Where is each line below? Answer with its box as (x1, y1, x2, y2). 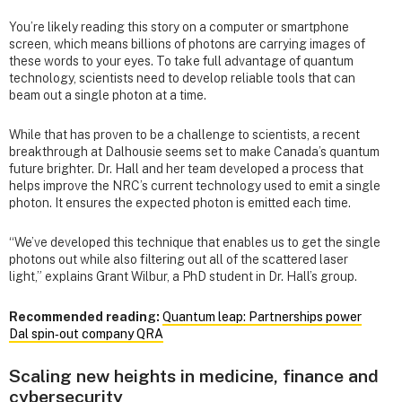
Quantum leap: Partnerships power (162, 309, 362, 324)
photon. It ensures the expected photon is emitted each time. (9, 196, 354, 211)
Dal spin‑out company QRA (9, 326, 163, 341)
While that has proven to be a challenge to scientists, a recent (9, 127, 360, 143)
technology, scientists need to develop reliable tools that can (9, 71, 355, 85)
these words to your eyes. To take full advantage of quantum (9, 54, 354, 68)
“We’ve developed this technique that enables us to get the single (9, 235, 380, 250)
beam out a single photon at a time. (9, 88, 206, 102)
